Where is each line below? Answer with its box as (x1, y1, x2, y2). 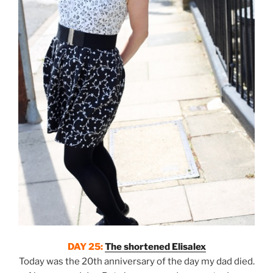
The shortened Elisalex (104, 241, 206, 252)
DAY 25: (67, 241, 105, 252)
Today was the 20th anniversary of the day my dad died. (18, 255, 255, 267)
